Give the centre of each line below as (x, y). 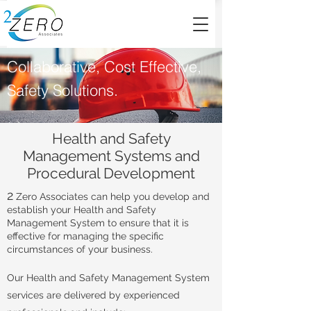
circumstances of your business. (80, 249)
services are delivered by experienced (93, 295)
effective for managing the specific (85, 236)
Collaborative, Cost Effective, (104, 67)
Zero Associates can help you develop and (111, 196)
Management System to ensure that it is (98, 223)
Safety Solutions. (62, 90)
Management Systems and (111, 156)
